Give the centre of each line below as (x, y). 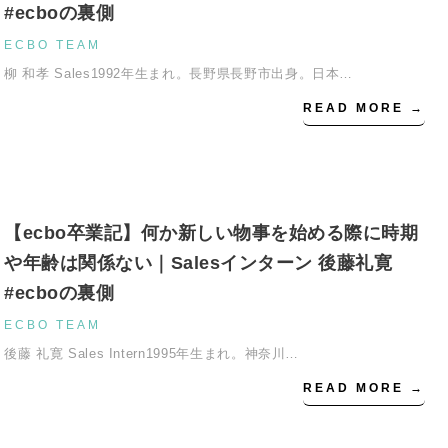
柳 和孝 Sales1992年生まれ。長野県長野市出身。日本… (179, 73)
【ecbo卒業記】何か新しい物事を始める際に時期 (211, 233)
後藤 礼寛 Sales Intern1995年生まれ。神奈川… (152, 353)
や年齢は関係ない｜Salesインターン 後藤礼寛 (207, 263)
